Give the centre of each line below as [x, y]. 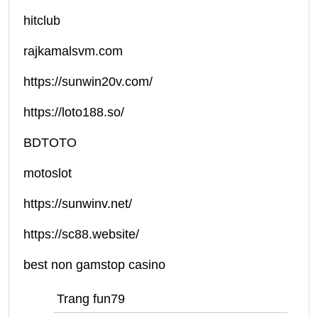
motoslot [48, 173]
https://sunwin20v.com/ [88, 82]
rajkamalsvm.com [73, 51]
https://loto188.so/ [74, 112]
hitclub [42, 21]
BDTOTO [50, 143]
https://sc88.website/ [81, 234]
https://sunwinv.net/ [78, 204]
